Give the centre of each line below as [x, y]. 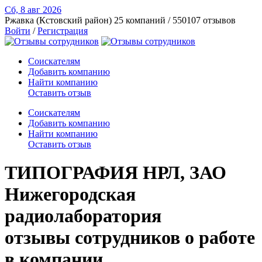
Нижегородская [70, 194]
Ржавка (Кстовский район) [58, 20]
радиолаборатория [83, 216]
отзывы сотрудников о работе [130, 238]
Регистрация [63, 31]
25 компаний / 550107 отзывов [175, 20]
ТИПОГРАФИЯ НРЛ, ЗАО [116, 173]
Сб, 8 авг [24, 10]
